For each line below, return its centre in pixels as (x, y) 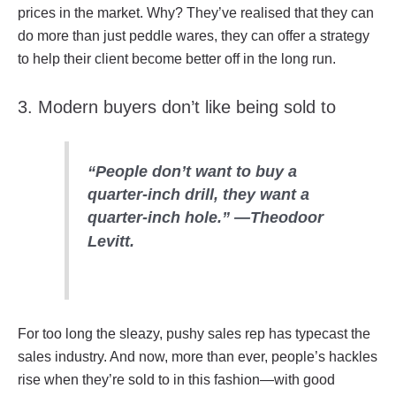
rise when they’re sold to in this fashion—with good (176, 380)
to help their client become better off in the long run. (177, 58)
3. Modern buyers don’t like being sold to (177, 107)
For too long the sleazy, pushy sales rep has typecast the (194, 334)
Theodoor (286, 217)
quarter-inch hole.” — (168, 217)
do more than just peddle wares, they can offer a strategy (194, 35)
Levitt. (110, 241)
